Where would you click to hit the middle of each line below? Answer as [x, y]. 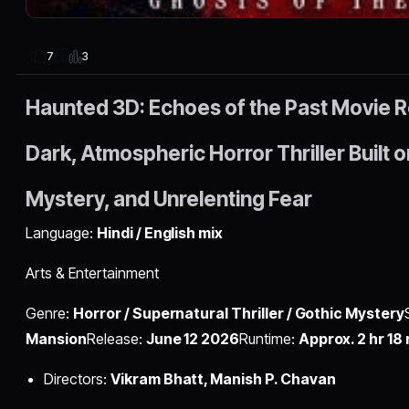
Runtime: [269, 338]
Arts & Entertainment [92, 273]
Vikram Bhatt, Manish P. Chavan [223, 378]
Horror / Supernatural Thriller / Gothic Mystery [239, 313]
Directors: [77, 378]
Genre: [50, 313]
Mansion [57, 338]
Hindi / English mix [160, 232]
